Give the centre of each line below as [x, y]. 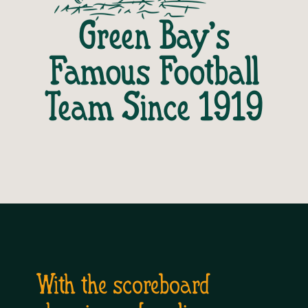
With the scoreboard [123, 287]
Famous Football [154, 75]
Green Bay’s [154, 39]
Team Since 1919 [154, 110]
